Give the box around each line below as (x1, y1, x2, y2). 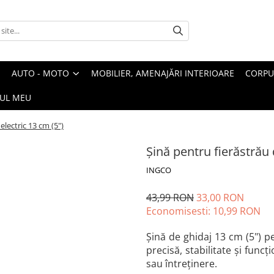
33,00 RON (196, 191, 244, 204)
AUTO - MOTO (12, 67, 69, 79)
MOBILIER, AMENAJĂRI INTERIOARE (91, 67, 234, 79)
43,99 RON (146, 191, 194, 204)
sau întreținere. (146, 257, 217, 270)
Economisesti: (146, 204, 213, 218)
